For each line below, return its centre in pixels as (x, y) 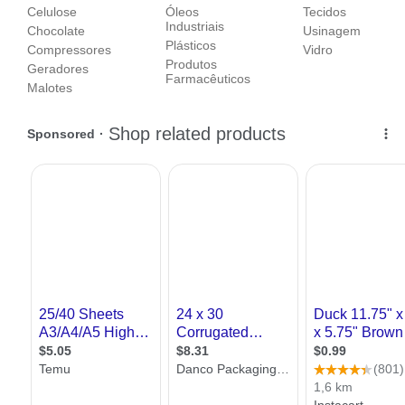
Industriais (194, 26)
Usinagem (332, 30)
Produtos (191, 64)
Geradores (58, 68)
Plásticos (190, 45)
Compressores (70, 49)
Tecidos (325, 11)
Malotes (50, 87)
